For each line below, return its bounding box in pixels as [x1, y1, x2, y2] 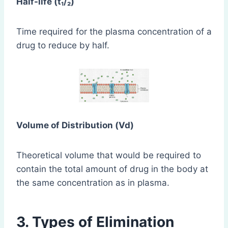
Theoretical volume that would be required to [16, 150, 201, 161]
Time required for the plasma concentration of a [16, 26, 212, 37]
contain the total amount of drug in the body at [16, 164, 208, 175]
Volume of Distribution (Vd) [16, 120, 134, 131]
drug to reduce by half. [16, 40, 109, 51]
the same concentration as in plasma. [16, 178, 169, 188]
